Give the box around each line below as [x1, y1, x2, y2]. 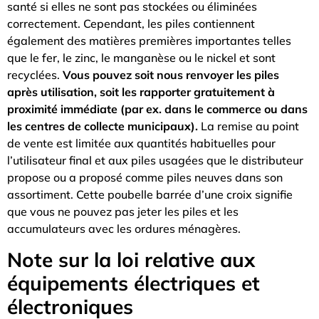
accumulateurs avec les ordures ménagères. [7, 221, 241, 236]
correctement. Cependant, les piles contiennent [7, 16, 255, 31]
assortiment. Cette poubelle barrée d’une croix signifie [7, 187, 293, 202]
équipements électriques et [7, 270, 260, 296]
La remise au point [198, 119, 299, 134]
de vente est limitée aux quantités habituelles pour [7, 136, 276, 151]
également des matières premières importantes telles [7, 33, 291, 48]
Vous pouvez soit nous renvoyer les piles [63, 68, 279, 83]
